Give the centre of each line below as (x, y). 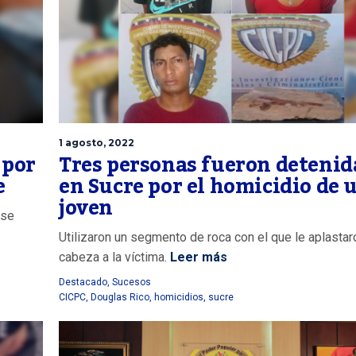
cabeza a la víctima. (114, 257)
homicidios (179, 297)
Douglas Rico (120, 297)
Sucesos (132, 282)
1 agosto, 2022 (97, 142)
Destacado (83, 282)
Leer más (199, 257)
